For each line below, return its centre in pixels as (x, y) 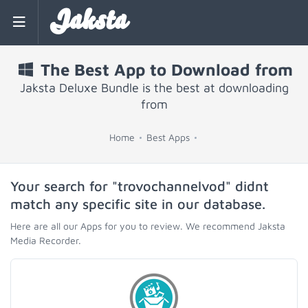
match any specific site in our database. (138, 204)
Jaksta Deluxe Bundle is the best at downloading (154, 88)
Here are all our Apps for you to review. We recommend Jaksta (148, 226)
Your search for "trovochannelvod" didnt (140, 186)
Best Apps (168, 137)
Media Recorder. (46, 240)
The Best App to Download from (164, 69)
